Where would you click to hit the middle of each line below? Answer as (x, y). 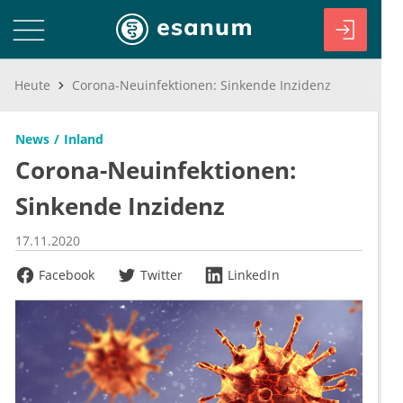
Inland (84, 139)
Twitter (161, 275)
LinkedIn (254, 275)
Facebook (67, 275)
